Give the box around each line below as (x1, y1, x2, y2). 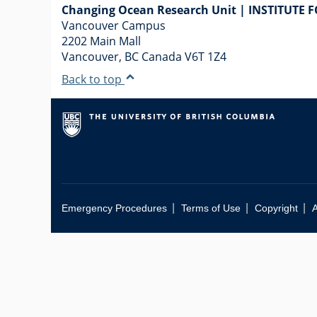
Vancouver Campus (62, 18, 166, 33)
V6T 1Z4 (185, 49, 226, 64)
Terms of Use (181, 203, 241, 214)
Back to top (62, 71, 125, 87)
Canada (142, 49, 182, 64)
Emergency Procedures (62, 203, 167, 214)
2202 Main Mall (62, 33, 141, 49)
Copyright (255, 203, 298, 214)
